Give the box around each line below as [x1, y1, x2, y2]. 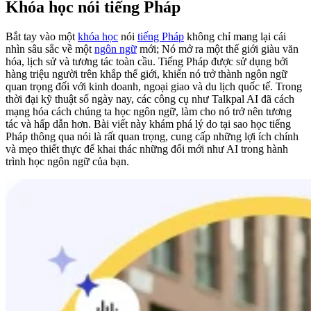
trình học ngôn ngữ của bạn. [6, 155, 129, 167]
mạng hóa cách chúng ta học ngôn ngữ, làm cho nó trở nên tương [6, 105, 292, 117]
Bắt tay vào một [6, 30, 78, 42]
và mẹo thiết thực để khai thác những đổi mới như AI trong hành [6, 142, 288, 155]
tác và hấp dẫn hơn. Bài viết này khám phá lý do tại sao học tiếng [6, 117, 291, 130]
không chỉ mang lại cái [184, 30, 286, 42]
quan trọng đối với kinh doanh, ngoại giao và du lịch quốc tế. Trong [6, 80, 302, 92]
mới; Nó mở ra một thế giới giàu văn [137, 42, 299, 55]
